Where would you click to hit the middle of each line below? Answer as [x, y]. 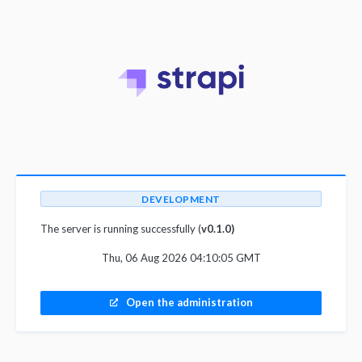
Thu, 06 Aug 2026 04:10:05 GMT [181, 258]
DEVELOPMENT [181, 199]
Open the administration [189, 302]
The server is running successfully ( [121, 229]
